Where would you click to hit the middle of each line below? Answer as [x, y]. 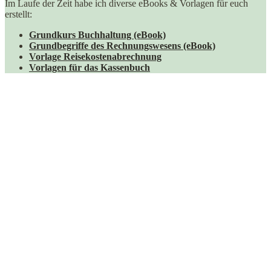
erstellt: [18, 14]
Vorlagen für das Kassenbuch [90, 67]
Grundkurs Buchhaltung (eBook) [97, 34]
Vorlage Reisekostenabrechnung [95, 56]
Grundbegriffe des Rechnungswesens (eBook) [122, 45]
